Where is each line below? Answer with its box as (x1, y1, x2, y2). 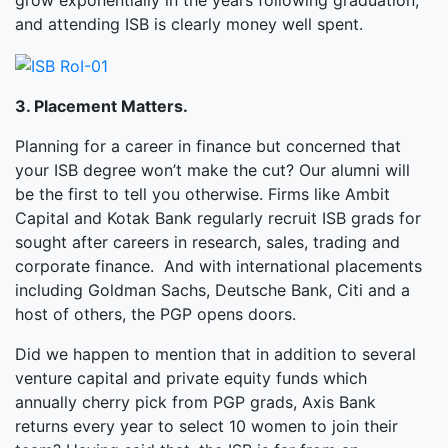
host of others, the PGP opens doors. (15, 303, 296, 324)
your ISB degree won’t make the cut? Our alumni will (15, 159, 410, 180)
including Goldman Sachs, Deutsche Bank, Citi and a (15, 279, 410, 300)
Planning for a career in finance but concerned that (15, 135, 401, 156)
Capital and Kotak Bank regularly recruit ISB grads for (15, 207, 421, 228)
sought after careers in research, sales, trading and (15, 231, 400, 252)
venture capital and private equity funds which (15, 367, 367, 388)
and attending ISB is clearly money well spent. (15, 14, 363, 34)
